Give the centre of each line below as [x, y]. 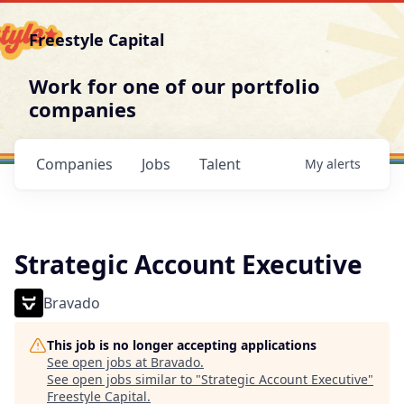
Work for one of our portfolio [174, 86]
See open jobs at [99, 362]
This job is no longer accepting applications [182, 345]
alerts [344, 164]
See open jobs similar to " [124, 379]
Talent [220, 164]
